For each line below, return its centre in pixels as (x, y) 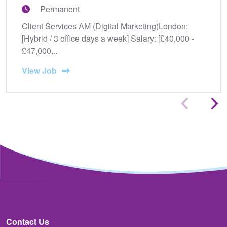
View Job (39, 70)
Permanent (60, 9)
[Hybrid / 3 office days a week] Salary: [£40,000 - (108, 38)
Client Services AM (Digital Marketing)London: (105, 26)
